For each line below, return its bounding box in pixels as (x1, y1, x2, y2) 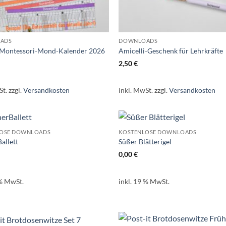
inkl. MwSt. (119, 86, 153, 95)
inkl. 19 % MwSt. (119, 177, 170, 186)
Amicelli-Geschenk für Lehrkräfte (119, 46, 223, 55)
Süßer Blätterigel (119, 137, 172, 146)
